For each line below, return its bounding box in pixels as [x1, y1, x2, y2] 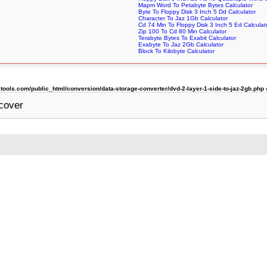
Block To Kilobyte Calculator [138, 48, 215, 55]
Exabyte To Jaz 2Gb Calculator [138, 41, 223, 48]
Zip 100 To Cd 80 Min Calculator [138, 28, 226, 35]
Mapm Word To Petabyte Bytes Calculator [138, 2, 253, 9]
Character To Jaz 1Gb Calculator [138, 15, 228, 22]
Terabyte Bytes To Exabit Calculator [138, 35, 236, 42]
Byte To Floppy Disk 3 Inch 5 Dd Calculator [138, 8, 256, 15]
